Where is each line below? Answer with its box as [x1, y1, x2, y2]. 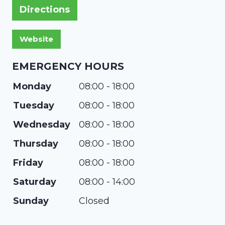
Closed [79, 195, 109, 206]
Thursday [13, 138, 58, 149]
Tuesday [13, 100, 54, 111]
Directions [20, 4, 70, 15]
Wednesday [13, 119, 70, 130]
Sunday [13, 195, 49, 206]
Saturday [13, 176, 56, 187]
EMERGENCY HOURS [12, 60, 124, 72]
